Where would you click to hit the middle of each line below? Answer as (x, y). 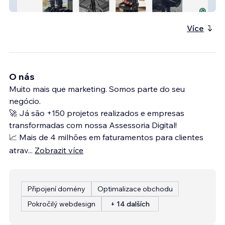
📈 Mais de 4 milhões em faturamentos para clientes (106, 137)
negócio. (25, 101)
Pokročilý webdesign (61, 204)
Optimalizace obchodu (135, 189)
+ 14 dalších (130, 204)
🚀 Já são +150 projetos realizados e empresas (97, 113)
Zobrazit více (59, 150)
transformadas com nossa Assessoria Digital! (93, 125)
